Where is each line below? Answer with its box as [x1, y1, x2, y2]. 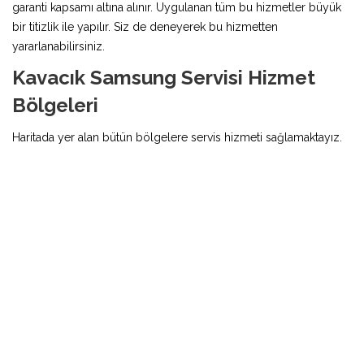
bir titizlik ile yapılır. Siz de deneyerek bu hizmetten [12, 19, 278, 33]
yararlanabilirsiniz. [12, 39, 105, 53]
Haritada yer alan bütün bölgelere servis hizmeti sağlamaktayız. [12, 130, 342, 144]
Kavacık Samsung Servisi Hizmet [12, 65, 315, 89]
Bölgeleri [12, 93, 98, 117]
